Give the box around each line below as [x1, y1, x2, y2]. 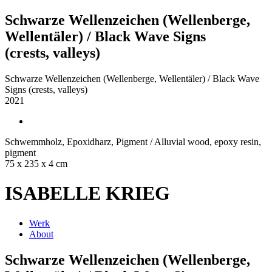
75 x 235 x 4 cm [5, 158, 67, 169]
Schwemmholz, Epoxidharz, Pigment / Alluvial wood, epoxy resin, [5, 136, 261, 147]
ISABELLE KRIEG [5, 182, 170, 205]
